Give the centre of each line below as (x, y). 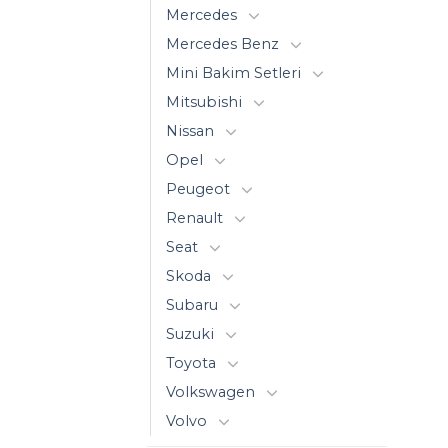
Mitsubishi (204, 101)
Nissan (190, 130)
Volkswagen (210, 391)
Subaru (192, 304)
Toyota (191, 362)
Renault (194, 217)
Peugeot (198, 188)
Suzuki (190, 333)
